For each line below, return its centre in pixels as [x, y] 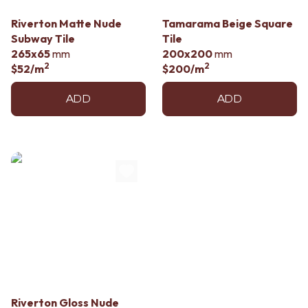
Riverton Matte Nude [66, 23]
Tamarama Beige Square [228, 23]
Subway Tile [43, 38]
